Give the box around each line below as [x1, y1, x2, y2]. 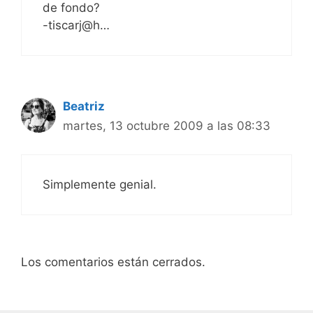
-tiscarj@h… [43, 18, 110, 32]
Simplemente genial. [43, 177, 156, 191]
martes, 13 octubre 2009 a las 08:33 [63, 119, 270, 133]
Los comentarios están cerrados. [21, 255, 205, 269]
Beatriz [63, 99, 105, 113]
